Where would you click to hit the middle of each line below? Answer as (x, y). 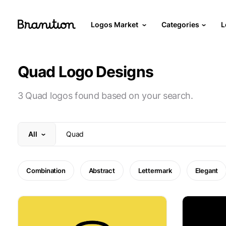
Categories (180, 24)
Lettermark (155, 170)
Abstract (102, 170)
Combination (46, 170)
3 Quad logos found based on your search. (105, 96)
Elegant (207, 170)
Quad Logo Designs (86, 72)
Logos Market (115, 24)
